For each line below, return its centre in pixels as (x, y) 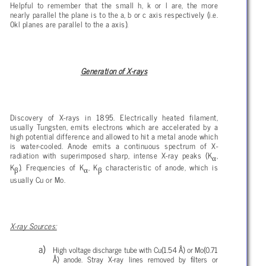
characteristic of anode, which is (162, 167)
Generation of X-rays (114, 70)
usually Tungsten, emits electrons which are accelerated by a (114, 127)
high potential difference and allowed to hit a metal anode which (114, 136)
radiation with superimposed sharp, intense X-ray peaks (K (111, 155)
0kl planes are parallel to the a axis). (69, 23)
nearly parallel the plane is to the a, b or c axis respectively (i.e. (114, 14)
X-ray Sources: (34, 226)
